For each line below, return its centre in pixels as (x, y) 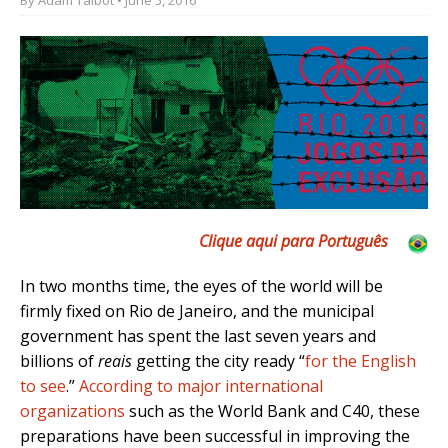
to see (43, 386)
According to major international (201, 386)
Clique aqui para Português (293, 241)
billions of (59, 361)
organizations (72, 411)
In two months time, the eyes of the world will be (201, 286)
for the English (360, 361)
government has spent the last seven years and (198, 336)
